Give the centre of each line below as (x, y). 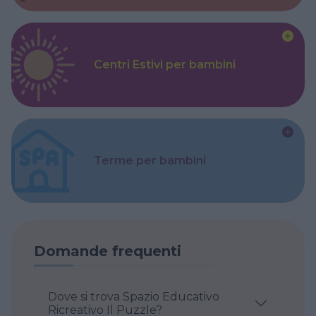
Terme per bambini (150, 161)
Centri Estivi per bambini (165, 65)
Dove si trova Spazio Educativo (85, 296)
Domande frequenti (108, 251)
